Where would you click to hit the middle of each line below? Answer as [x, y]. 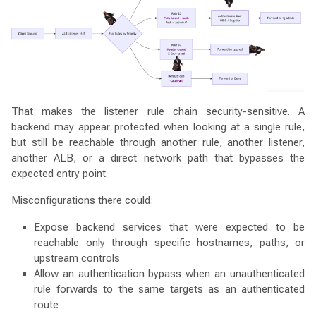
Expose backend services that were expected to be [169, 227]
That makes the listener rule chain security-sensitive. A [158, 111]
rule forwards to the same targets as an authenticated [169, 289]
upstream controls [77, 258]
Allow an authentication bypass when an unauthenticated [169, 273]
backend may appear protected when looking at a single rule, [158, 127]
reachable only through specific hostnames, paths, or [169, 242]
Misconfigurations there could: [82, 200]
